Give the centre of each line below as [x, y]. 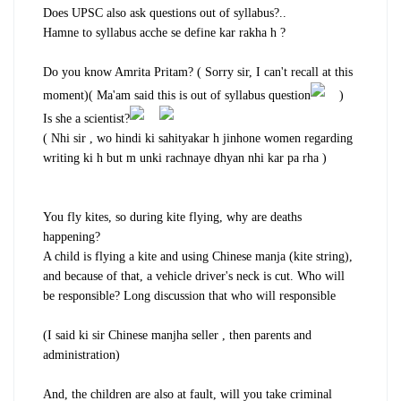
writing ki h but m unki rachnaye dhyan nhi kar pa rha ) [185, 158]
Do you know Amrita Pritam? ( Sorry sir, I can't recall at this [198, 72]
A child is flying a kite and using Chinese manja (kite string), [198, 256]
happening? [72, 236]
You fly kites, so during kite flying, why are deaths [172, 217]
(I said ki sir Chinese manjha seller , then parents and [177, 335]
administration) [81, 354]
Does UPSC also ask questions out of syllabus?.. [165, 13]
